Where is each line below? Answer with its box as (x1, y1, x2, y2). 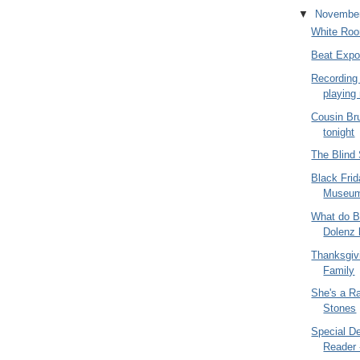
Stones (323, 302, 357, 315)
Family (323, 264, 355, 276)
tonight (323, 125, 355, 138)
